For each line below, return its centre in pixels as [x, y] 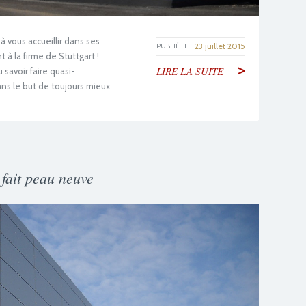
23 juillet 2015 [220, 46]
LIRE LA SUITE [190, 71]
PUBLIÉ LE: [173, 46]
